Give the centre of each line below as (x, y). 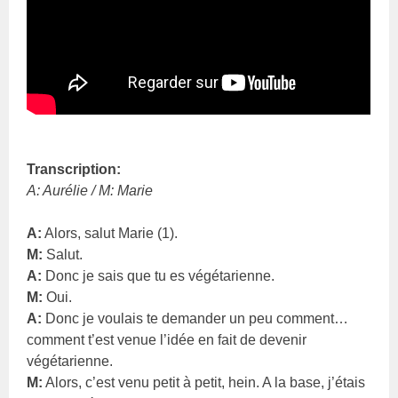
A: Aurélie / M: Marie (90, 190)
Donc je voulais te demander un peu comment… (195, 318)
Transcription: (74, 169)
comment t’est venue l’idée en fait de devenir (167, 339)
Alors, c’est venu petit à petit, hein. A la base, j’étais (204, 382)
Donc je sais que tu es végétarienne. (159, 275)
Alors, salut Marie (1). (110, 233)
